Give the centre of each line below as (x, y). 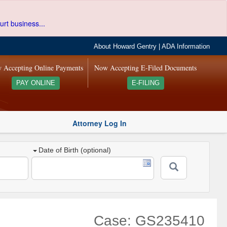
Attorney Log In (100, 123)
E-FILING (145, 83)
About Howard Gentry (125, 47)
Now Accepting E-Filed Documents (146, 68)
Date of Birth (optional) (75, 150)
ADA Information (186, 47)
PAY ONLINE (35, 83)
